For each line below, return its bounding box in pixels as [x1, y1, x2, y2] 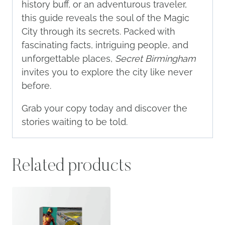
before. [22, 80, 51, 91]
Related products [12, 158, 131, 176]
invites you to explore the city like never [22, 67, 192, 78]
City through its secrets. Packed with [22, 26, 175, 37]
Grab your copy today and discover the [22, 103, 187, 114]
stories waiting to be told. [22, 117, 128, 128]
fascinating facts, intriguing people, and [22, 40, 188, 51]
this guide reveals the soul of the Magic [22, 13, 189, 24]
